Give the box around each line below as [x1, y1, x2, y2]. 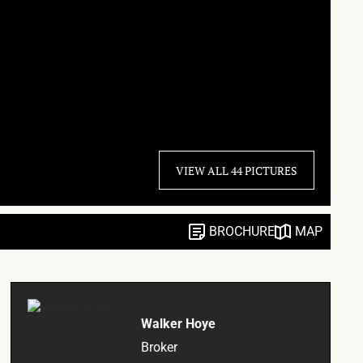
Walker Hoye [141, 315, 216, 331]
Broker [141, 339, 178, 355]
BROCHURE [209, 224, 275, 240]
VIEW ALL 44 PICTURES [176, 162, 297, 178]
